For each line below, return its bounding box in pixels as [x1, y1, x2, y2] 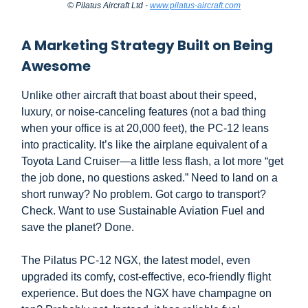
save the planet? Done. [21, 221, 134, 233]
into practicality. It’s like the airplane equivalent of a [21, 138, 267, 151]
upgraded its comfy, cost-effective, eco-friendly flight [21, 270, 271, 283]
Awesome [21, 56, 91, 76]
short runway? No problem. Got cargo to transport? [21, 188, 266, 200]
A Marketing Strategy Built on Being [21, 35, 273, 55]
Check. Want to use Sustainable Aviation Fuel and [21, 204, 265, 217]
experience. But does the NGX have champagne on [21, 287, 272, 299]
